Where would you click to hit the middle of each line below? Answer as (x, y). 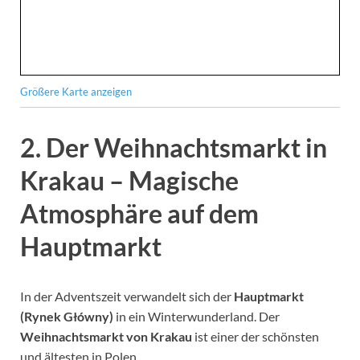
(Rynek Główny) (67, 316)
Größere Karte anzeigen (76, 92)
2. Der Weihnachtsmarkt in (174, 147)
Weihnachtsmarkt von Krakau (106, 336)
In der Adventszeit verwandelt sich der (127, 296)
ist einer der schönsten (256, 336)
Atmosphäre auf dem (139, 213)
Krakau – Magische (129, 180)
